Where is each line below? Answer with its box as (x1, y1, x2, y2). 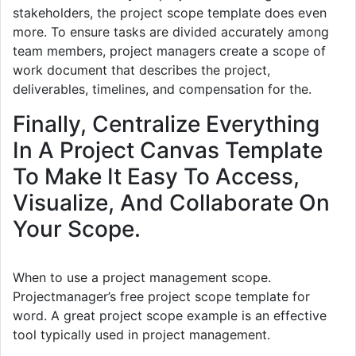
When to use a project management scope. (13, 269, 271, 285)
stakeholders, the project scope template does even (13, 4, 327, 21)
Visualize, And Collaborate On (13, 188, 330, 216)
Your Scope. (13, 215, 141, 242)
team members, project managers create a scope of (13, 42, 326, 59)
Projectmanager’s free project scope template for (13, 288, 310, 304)
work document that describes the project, (13, 61, 270, 78)
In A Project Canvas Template (13, 136, 323, 164)
